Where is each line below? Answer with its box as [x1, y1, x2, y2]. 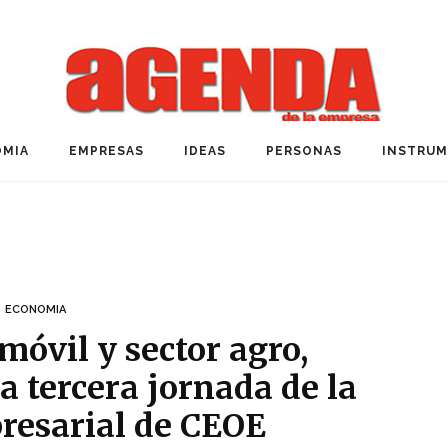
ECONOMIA [5, 303, 67, 316]
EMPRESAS [69, 144, 144, 158]
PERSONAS [266, 144, 342, 158]
